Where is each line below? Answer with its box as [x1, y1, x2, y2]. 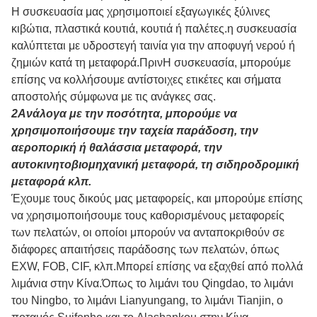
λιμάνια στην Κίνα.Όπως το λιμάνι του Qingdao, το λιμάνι [11, 277, 294, 290]
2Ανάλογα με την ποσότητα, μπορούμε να [11, 108, 237, 120]
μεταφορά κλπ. [11, 175, 91, 188]
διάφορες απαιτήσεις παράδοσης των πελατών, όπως [11, 243, 279, 256]
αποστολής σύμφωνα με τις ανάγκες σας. [11, 91, 216, 103]
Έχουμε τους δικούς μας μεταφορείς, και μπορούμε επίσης [11, 192, 303, 205]
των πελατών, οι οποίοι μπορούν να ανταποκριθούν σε [11, 226, 284, 239]
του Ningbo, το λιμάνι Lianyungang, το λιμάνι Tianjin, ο [11, 294, 283, 307]
